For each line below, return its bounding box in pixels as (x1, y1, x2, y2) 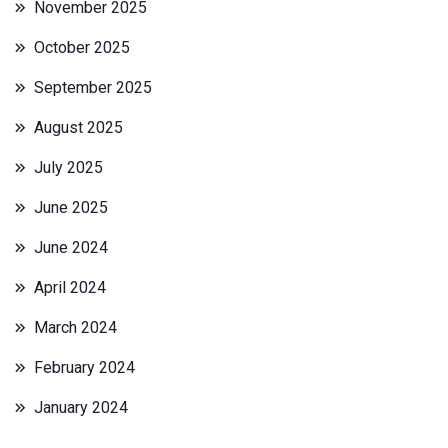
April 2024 (34, 277, 106, 297)
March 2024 (34, 317, 117, 337)
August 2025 (34, 117, 123, 137)
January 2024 (34, 397, 128, 417)
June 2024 (34, 237, 108, 257)
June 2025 (34, 197, 108, 217)
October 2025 (34, 37, 130, 57)
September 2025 (34, 77, 152, 97)
